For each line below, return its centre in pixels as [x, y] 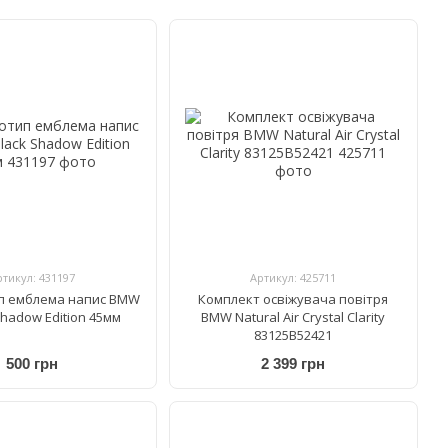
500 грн [31, 364]
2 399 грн [293, 364]
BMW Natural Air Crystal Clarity [293, 316]
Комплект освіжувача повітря [293, 298]
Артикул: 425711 [293, 277]
